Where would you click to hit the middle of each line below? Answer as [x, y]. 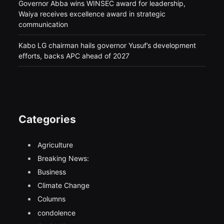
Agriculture [55, 144]
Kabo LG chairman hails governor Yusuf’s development [107, 45]
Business [52, 172]
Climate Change [64, 185]
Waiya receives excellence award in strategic [92, 13]
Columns [52, 199]
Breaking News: [63, 158]
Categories [47, 119]
